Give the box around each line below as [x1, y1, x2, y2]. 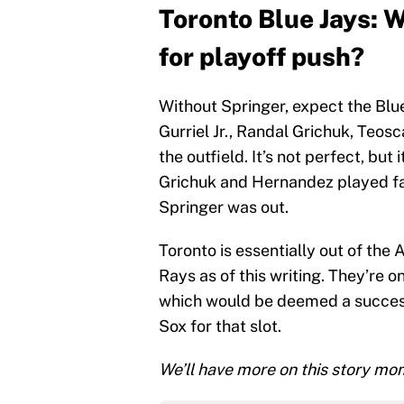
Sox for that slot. [159, 317, 281, 336]
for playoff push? [159, 41, 364, 72]
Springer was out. [159, 197, 289, 217]
